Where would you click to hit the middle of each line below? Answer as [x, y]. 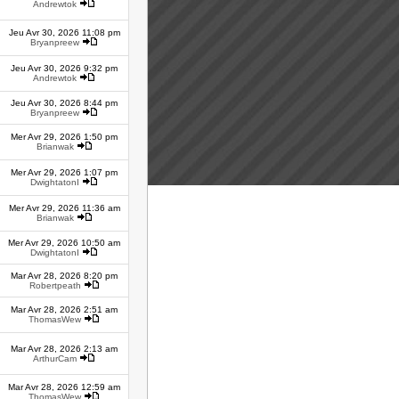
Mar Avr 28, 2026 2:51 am [64, 309]
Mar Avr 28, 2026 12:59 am [64, 387]
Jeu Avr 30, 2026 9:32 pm [64, 68]
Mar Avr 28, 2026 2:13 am [64, 349]
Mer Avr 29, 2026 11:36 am [64, 208]
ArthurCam [55, 358]
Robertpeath [55, 285]
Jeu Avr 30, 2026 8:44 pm [64, 103]
